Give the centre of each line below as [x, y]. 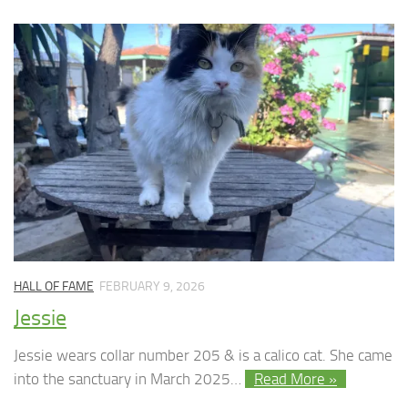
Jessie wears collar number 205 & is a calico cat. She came [203, 355]
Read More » [296, 378]
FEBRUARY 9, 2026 [152, 287]
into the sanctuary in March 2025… [129, 378]
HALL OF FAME [54, 287]
